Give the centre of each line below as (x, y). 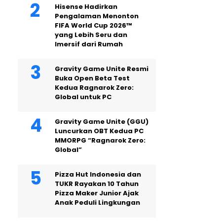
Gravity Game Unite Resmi (102, 69)
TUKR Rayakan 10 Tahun (97, 184)
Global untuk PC (83, 97)
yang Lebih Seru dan (91, 35)
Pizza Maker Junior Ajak (97, 193)
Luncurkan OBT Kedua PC (99, 131)
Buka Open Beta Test (92, 78)
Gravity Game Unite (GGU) (102, 122)
